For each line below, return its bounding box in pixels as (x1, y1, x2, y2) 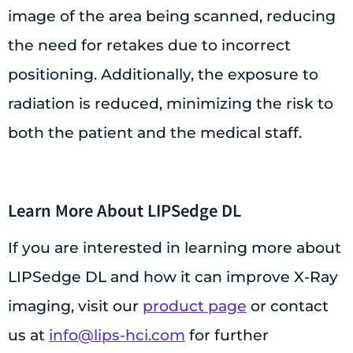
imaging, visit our (8, 296, 143, 315)
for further (185, 325, 269, 344)
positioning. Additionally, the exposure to (8, 65, 318, 84)
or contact (247, 296, 329, 315)
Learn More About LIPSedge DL (8, 198, 241, 221)
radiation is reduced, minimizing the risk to (8, 95, 333, 113)
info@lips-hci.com (49, 325, 185, 344)
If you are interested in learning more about (8, 238, 341, 257)
